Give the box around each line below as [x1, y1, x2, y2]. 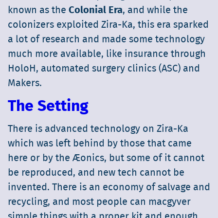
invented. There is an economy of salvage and [8, 182, 210, 193]
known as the [8, 5, 69, 16]
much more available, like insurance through [8, 49, 206, 59]
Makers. [8, 78, 42, 89]
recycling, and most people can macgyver [8, 197, 191, 207]
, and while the [123, 5, 188, 16]
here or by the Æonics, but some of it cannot [8, 153, 204, 163]
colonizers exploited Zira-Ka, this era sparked [8, 20, 209, 30]
